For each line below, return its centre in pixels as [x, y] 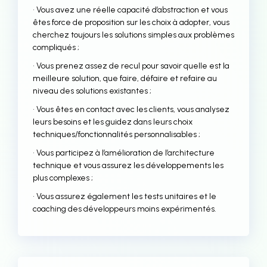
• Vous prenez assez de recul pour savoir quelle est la [131, 66]
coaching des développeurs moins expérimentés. [125, 209]
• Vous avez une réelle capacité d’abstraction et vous [130, 10]
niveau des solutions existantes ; [92, 91]
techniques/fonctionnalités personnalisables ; [117, 134]
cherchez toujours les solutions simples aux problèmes [133, 35]
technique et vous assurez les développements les [128, 165]
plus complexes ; [63, 178]
